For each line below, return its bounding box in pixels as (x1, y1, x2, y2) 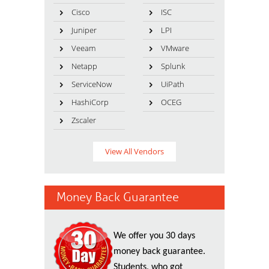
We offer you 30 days (113, 231, 195, 241)
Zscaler (71, 115, 96, 125)
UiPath (160, 79, 184, 89)
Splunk (160, 61, 185, 71)
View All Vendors (105, 146, 164, 157)
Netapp (71, 61, 97, 71)
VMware (160, 43, 189, 53)
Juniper (71, 25, 97, 35)
